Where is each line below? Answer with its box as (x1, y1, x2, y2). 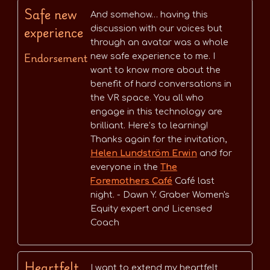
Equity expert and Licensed (90, 204, 212, 214)
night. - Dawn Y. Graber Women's (90, 190, 230, 200)
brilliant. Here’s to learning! (90, 121, 208, 131)
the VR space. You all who (90, 93, 204, 103)
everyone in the (90, 162, 160, 172)
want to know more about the (90, 65, 221, 75)
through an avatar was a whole (90, 37, 228, 48)
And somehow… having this (90, 10, 208, 20)
